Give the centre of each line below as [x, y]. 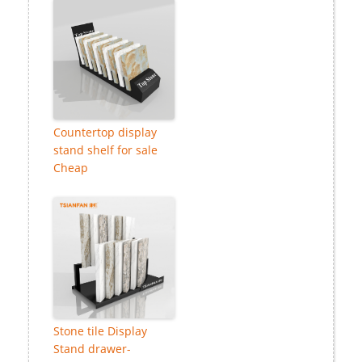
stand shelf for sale [105, 150]
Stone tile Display [100, 331]
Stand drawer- [92, 349]
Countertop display [105, 133]
